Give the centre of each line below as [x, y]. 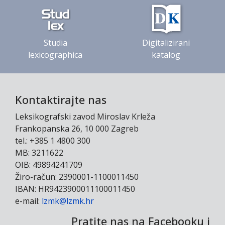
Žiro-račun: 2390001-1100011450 [77, 177]
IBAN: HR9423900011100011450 [75, 189]
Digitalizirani [166, 43]
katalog [166, 55]
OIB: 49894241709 [49, 164]
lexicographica [55, 55]
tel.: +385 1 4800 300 [53, 140]
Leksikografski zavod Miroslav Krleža [85, 116]
